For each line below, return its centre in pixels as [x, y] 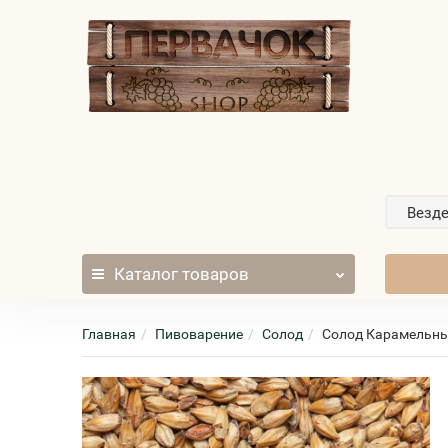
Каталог [146, 274]
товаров [214, 274]
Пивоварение [199, 334]
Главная [109, 334]
